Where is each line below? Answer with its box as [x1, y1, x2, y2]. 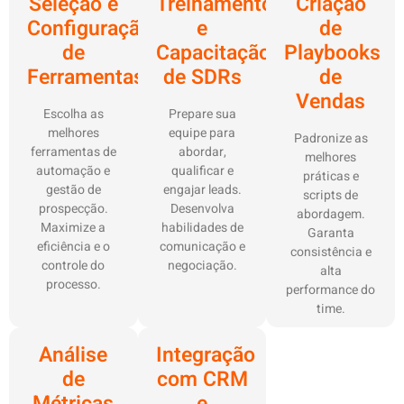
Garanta [307, 224, 354, 243]
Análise [39, 340, 108, 372]
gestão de [45, 180, 101, 200]
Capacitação [155, 38, 271, 69]
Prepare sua [168, 105, 236, 124]
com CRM [156, 364, 248, 396]
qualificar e [170, 161, 234, 181]
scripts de [303, 186, 359, 206]
